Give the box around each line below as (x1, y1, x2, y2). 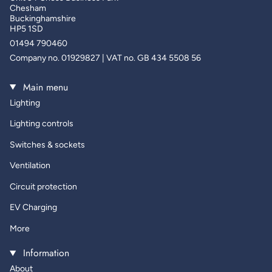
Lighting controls (10, 118, 73, 129)
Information (19, 246, 69, 260)
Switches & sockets (10, 139, 85, 150)
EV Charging (10, 202, 57, 212)
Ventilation (10, 160, 50, 171)
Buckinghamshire (10, 13, 76, 24)
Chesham (10, 2, 46, 13)
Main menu (19, 80, 68, 94)
